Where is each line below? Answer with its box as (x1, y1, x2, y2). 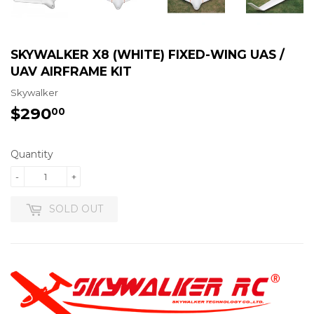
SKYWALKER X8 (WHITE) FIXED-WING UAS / (11, 46, 285, 62)
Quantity (11, 148, 53, 161)
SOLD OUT (49, 203, 103, 216)
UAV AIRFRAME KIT (11, 63, 132, 78)
